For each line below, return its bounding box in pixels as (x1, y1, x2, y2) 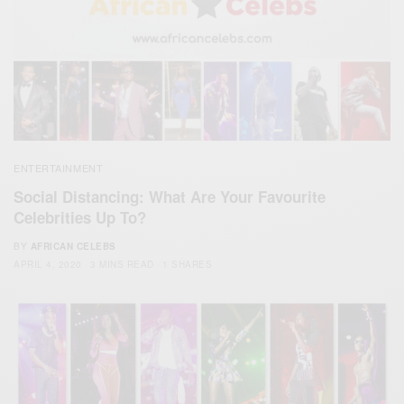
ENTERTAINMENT (14, 160, 104, 175)
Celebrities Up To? (14, 206, 146, 228)
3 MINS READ (90, 257, 154, 271)
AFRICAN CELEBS (30, 239, 116, 252)
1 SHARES (162, 257, 212, 271)
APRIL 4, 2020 (14, 257, 82, 271)
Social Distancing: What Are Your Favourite (14, 185, 326, 207)
